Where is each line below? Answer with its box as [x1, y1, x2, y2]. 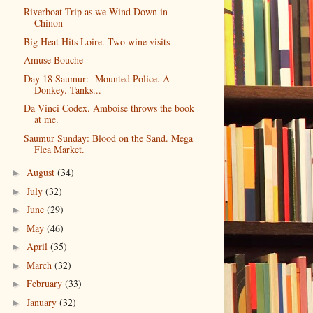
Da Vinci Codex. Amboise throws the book [23, 101, 194, 115]
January [26, 295, 59, 309]
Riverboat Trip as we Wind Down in [23, 5, 168, 19]
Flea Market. [34, 142, 85, 156]
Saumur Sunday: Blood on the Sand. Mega [23, 131, 193, 145]
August [26, 166, 57, 180]
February [26, 277, 65, 291]
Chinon [34, 16, 63, 30]
